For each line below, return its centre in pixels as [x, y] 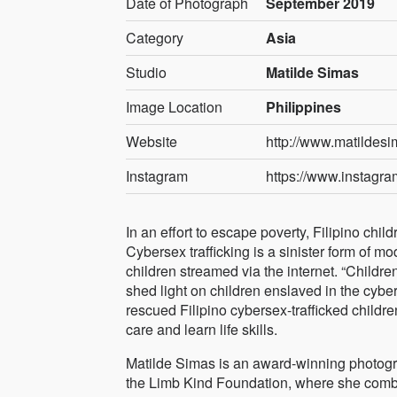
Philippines [304, 107]
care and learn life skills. [202, 330]
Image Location [174, 107]
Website [152, 142]
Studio [146, 73]
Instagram [157, 176]
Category [155, 38]
